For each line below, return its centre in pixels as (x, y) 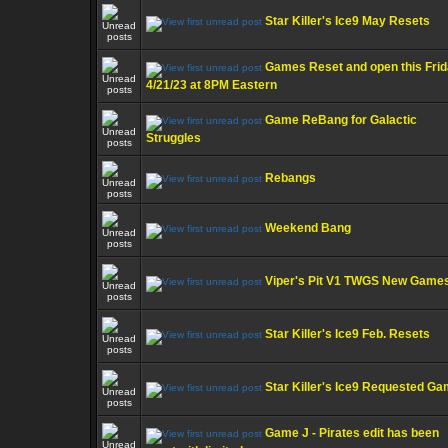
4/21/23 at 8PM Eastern (211, 85)
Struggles (173, 138)
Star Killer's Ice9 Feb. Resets (347, 334)
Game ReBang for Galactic (341, 120)
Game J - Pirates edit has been (352, 433)
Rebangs (290, 178)
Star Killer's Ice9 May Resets (347, 21)
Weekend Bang (308, 228)
